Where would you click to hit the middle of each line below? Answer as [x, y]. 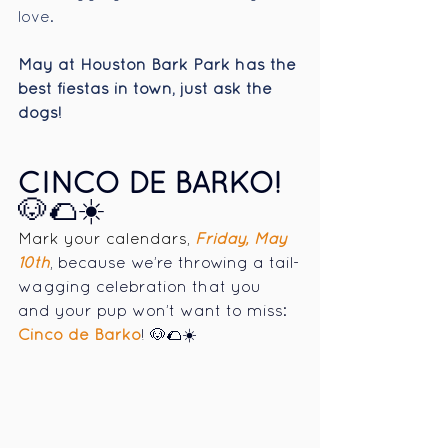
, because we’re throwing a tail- [175, 264]
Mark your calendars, [104, 240]
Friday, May [243, 240]
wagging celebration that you [142, 288]
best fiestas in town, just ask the [147, 90]
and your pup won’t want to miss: [155, 312]
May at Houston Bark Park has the [159, 66]
